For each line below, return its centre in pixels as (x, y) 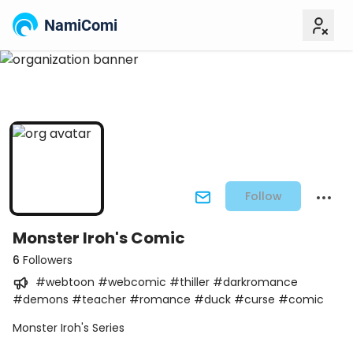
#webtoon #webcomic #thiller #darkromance (167, 282)
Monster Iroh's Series (69, 327)
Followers (46, 260)
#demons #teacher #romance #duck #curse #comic (168, 299)
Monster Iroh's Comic (99, 238)
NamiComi (81, 25)
